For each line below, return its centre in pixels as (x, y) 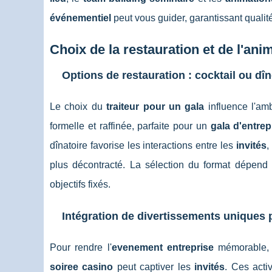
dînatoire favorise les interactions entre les (143, 145)
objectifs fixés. (80, 184)
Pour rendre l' (81, 247)
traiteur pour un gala (155, 107)
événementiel (80, 18)
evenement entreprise (163, 247)
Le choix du (78, 107)
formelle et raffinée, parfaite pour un (130, 126)
